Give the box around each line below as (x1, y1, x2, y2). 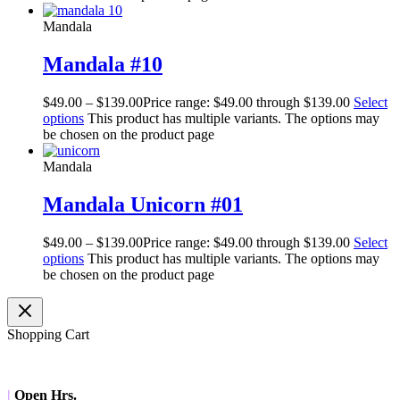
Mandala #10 (43, 53, 162, 77)
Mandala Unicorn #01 (43, 193, 243, 217)
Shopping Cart (7, 327, 89, 342)
